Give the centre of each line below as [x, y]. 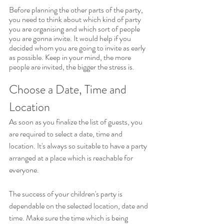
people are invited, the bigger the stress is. [72, 67]
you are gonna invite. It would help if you [71, 38]
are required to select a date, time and [66, 134]
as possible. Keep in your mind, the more [71, 57]
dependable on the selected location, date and [79, 206]
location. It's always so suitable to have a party [79, 146]
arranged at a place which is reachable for [72, 158]
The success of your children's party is [66, 194]
